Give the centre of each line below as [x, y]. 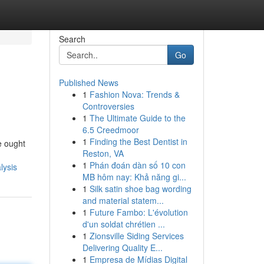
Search [72, 39]
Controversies [108, 106]
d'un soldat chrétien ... [123, 224]
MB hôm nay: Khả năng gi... [134, 177]
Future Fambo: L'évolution [138, 212]
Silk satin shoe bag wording [140, 189]
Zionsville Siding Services [136, 236]
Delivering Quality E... [122, 247]
